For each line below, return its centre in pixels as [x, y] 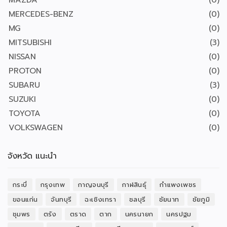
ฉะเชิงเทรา [101, 199]
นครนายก [139, 214]
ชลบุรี [138, 199]
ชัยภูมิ [201, 199]
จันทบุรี [61, 199]
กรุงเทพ [53, 185]
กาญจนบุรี [93, 185]
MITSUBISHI [30, 43]
